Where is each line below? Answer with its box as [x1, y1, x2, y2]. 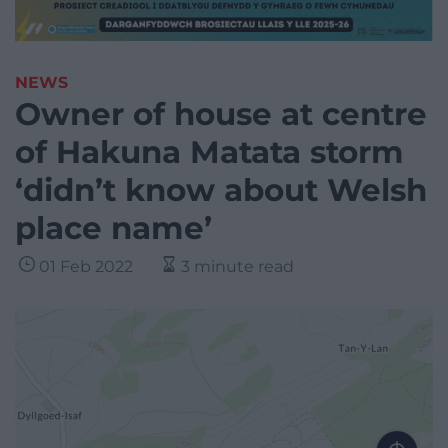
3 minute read [181, 257, 294, 277]
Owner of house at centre [15, 95, 427, 134]
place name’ [15, 209, 212, 248]
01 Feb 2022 [39, 257, 133, 277]
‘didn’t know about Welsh [15, 171, 427, 210]
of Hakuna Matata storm [15, 133, 404, 172]
